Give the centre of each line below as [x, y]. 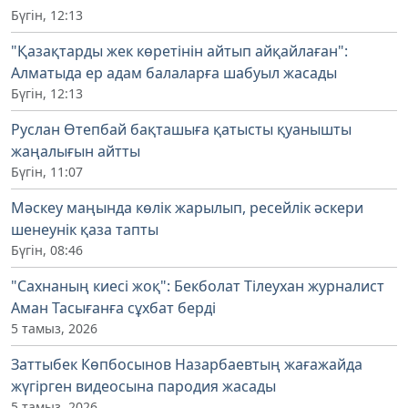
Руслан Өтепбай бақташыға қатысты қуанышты [181, 130]
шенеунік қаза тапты [85, 230]
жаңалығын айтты [76, 152]
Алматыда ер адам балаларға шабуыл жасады [174, 73]
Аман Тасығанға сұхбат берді [113, 308]
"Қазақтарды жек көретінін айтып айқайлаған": [179, 51]
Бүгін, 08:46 [47, 250]
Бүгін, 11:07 [47, 172]
